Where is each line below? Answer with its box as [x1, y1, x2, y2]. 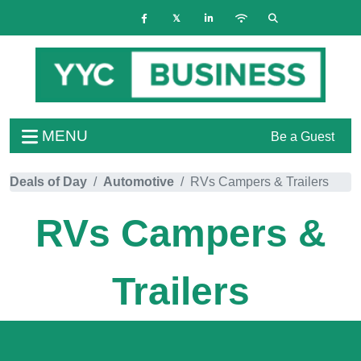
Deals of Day [10, 174, 87, 189]
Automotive [103, 174, 174, 189]
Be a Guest [271, 129, 334, 143]
